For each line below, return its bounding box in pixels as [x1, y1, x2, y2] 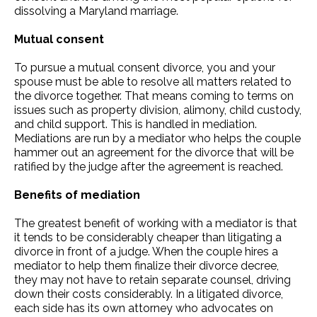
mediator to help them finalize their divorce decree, [14, 258, 279, 272]
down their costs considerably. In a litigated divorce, [14, 287, 283, 301]
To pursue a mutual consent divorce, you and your [14, 60, 275, 74]
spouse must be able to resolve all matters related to [14, 74, 292, 88]
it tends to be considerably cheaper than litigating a [14, 230, 282, 244]
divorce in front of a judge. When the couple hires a [14, 244, 278, 258]
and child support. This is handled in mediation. [14, 117, 257, 131]
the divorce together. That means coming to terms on [14, 88, 294, 103]
